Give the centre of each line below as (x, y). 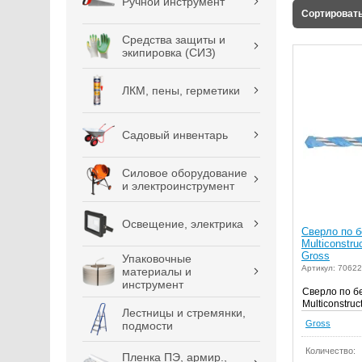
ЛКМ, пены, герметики (181, 90)
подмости (147, 326)
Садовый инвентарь (175, 135)
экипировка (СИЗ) (169, 53)
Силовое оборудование (185, 173)
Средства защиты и (174, 40)
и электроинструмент (178, 186)
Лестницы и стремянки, (184, 313)
